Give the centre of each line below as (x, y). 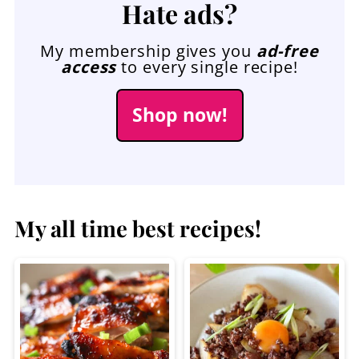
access (89, 67)
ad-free (287, 51)
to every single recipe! (207, 67)
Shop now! (179, 115)
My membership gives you (148, 51)
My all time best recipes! (137, 228)
